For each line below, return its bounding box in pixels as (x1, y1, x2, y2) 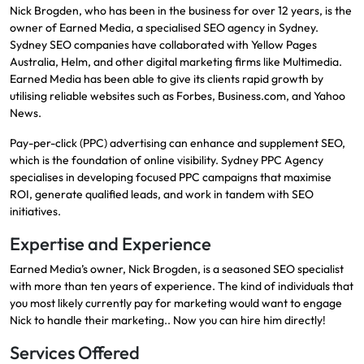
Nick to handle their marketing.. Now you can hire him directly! (10, 312, 326, 327)
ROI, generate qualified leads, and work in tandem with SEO (10, 186, 314, 201)
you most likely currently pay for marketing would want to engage (10, 295, 342, 310)
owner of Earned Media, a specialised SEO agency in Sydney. (10, 19, 318, 35)
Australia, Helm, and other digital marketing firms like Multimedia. (10, 54, 342, 69)
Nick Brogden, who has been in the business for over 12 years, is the (10, 2, 352, 18)
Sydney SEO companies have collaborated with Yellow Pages (10, 37, 317, 52)
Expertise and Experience (10, 232, 211, 255)
